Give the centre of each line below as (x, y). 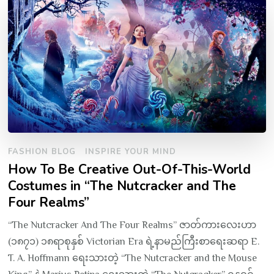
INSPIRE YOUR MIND (131, 152)
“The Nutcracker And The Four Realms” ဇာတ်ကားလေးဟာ (132, 225)
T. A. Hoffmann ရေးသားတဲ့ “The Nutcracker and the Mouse (133, 258)
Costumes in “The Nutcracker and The (122, 186)
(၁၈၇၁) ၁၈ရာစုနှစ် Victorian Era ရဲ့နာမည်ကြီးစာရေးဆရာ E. (134, 242)
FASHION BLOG (42, 152)
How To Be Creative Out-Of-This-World (130, 170)
